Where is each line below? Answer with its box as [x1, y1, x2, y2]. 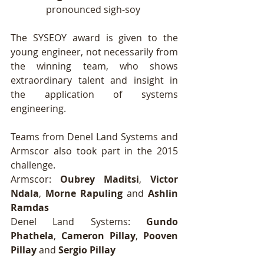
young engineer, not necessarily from [11, 45, 178, 58]
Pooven [143, 229, 178, 242]
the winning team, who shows [11, 60, 178, 72]
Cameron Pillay [61, 229, 136, 242]
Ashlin [148, 187, 178, 200]
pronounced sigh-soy [46, 3, 143, 16]
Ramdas [11, 201, 49, 214]
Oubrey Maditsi [60, 173, 139, 186]
